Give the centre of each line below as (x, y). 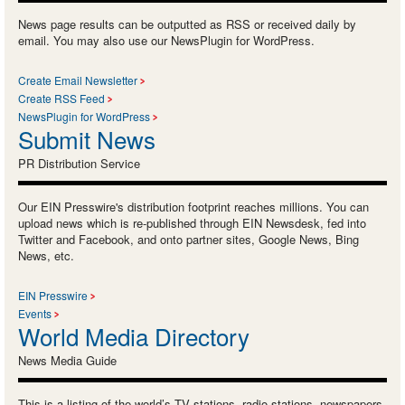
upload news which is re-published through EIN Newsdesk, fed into (192, 222)
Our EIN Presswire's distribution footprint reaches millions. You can (193, 206)
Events (35, 313)
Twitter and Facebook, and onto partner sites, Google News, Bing (188, 239)
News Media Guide (67, 360)
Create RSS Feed (61, 98)
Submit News (87, 138)
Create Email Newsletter (78, 80)
